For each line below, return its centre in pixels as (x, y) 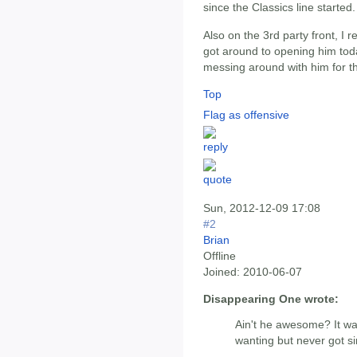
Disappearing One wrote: (271, 299)
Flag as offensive (246, 115)
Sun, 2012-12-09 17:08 (262, 208)
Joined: (222, 271)
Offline (220, 255)
